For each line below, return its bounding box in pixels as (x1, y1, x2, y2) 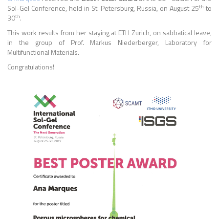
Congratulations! (7, 62, 54, 72)
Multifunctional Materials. (7, 47, 79, 57)
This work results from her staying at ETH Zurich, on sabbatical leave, (7, 27, 212, 38)
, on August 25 (156, 3, 199, 13)
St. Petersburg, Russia (91, 3, 156, 13)
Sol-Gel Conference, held (7, 3, 84, 13)
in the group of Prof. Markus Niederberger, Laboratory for (7, 37, 212, 47)
